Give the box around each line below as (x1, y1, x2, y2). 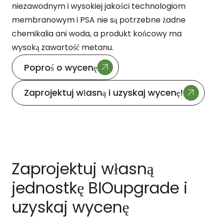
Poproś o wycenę (24, 61, 97, 74)
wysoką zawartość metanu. (12, 42, 113, 54)
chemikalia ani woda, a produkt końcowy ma (12, 28, 182, 40)
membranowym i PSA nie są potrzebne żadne (12, 14, 186, 26)
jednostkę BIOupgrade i (12, 176, 188, 199)
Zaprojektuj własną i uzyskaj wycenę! (24, 86, 183, 99)
